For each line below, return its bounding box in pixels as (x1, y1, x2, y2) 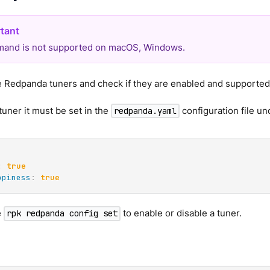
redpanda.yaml (114, 105, 177, 116)
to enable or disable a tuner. (121, 207, 242, 219)
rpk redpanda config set (7, 208, 118, 219)
